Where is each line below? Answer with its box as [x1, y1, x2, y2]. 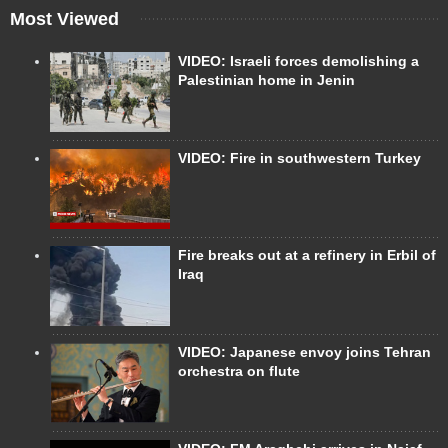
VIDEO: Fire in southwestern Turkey [178, 150, 421, 167]
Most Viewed [10, 9, 119, 30]
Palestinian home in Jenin [178, 72, 355, 89]
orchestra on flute [178, 363, 300, 380]
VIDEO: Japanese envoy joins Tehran [178, 344, 431, 361]
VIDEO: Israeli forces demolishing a [178, 53, 419, 70]
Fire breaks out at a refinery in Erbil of [178, 247, 436, 264]
